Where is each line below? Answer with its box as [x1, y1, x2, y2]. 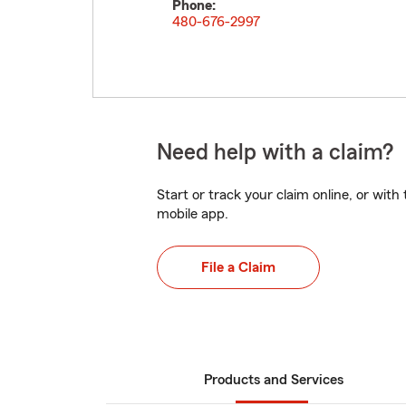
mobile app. [157, 207, 228, 221]
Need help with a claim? [157, 141, 393, 164]
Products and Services [204, 372, 343, 387]
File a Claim [201, 260, 275, 275]
